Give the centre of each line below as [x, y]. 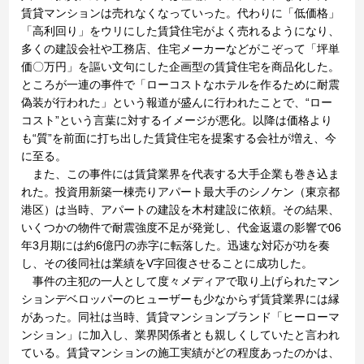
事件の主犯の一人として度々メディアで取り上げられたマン [181, 281]
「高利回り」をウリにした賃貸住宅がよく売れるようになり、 [181, 31]
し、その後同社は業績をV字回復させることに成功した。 [167, 263]
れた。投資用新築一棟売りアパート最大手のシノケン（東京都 [181, 192]
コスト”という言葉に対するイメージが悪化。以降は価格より [177, 120]
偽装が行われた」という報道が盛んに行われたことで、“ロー [177, 102]
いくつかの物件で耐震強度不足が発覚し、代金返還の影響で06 [182, 227]
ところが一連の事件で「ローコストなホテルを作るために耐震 [181, 84]
